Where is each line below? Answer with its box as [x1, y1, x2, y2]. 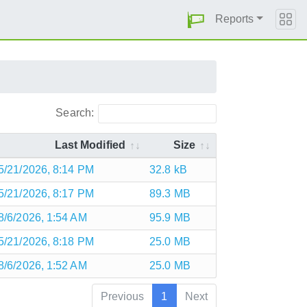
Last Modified [54, 138, 125, 151]
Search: [56, 106, 95, 119]
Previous [100, 290, 145, 302]
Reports [214, 13, 254, 25]
